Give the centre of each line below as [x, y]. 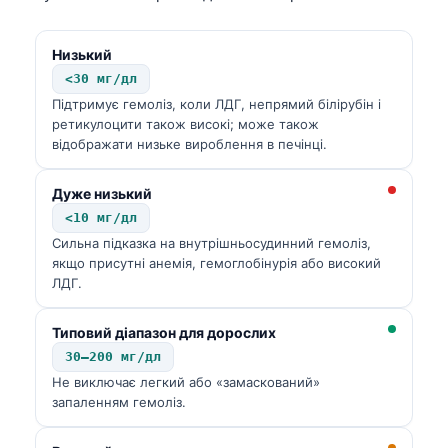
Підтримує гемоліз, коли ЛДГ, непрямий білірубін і [216, 103]
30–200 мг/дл [113, 356]
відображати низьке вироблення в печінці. [189, 143]
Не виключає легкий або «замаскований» [186, 381]
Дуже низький [102, 193]
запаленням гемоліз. [119, 401]
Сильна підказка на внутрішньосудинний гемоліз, [211, 242]
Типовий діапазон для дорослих [164, 332]
